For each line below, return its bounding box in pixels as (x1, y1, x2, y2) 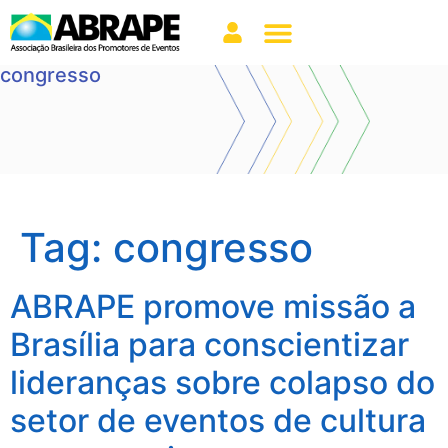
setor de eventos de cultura (10, 401, 426, 440)
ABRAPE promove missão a (10, 287, 416, 326)
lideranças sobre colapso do (10, 363, 435, 402)
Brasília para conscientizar (10, 325, 409, 364)
